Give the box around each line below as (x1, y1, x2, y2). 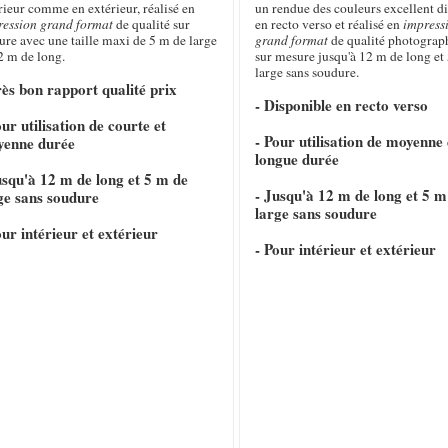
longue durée (254, 148, 339, 171)
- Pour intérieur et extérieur (254, 238, 436, 261)
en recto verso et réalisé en (254, 15, 403, 34)
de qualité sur (113, 15, 191, 34)
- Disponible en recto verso (254, 94, 428, 117)
